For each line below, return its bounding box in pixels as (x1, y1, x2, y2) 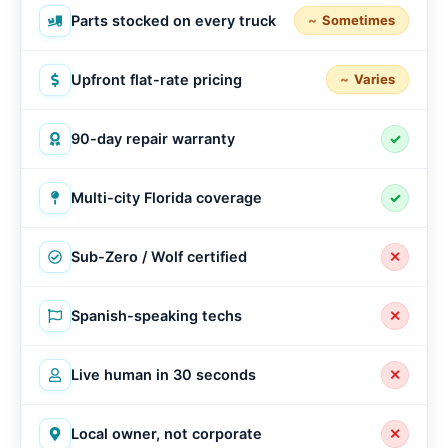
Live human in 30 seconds (71, 365, 256, 384)
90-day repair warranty (71, 129, 235, 148)
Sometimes (322, 12, 395, 29)
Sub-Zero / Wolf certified (71, 247, 247, 266)
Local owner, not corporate (71, 424, 262, 443)
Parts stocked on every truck (71, 11, 276, 30)
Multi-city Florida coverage (71, 188, 262, 207)
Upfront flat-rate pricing (71, 70, 242, 89)
